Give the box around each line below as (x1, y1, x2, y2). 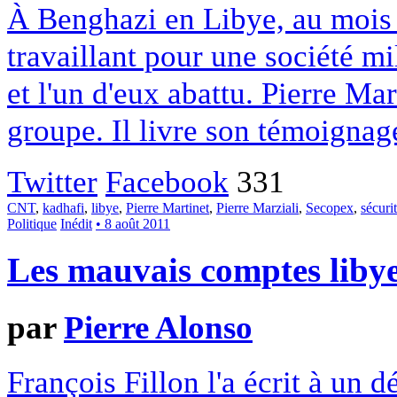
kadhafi (43, 200, 84, 216)
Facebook (105, 164, 229, 200)
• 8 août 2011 (96, 216, 170, 232)
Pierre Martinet (126, 200, 209, 216)
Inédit (60, 216, 92, 232)
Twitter (7, 164, 97, 200)
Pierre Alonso (64, 308, 253, 346)
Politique (7, 216, 57, 232)
